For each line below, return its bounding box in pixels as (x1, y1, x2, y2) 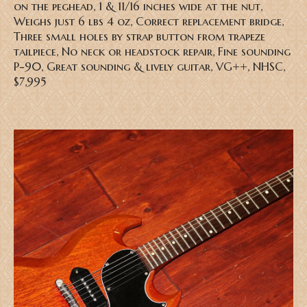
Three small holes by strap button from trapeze (14, 29, 265, 45)
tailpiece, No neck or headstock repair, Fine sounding (14, 45, 291, 60)
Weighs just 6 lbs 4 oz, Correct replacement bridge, (14, 14, 284, 29)
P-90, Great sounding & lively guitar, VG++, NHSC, (14, 60, 288, 75)
